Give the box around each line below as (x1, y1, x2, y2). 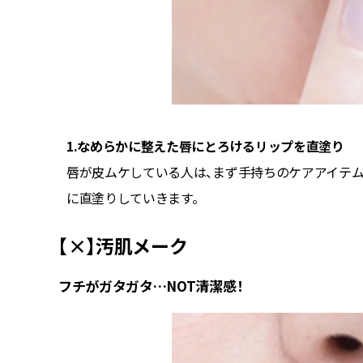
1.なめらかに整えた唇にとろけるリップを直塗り (66, 135, 344, 156)
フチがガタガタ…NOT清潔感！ (58, 275, 244, 297)
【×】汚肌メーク (58, 232, 188, 260)
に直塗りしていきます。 (66, 187, 199, 207)
